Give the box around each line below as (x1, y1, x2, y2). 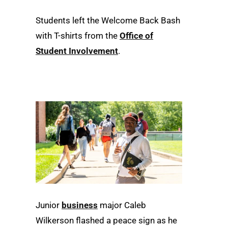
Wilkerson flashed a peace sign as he (36, 215, 177, 226)
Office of (120, 30, 153, 41)
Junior (36, 200, 62, 211)
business (62, 200, 98, 211)
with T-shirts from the (36, 30, 120, 41)
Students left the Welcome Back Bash (36, 15, 180, 25)
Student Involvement (36, 45, 118, 56)
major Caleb (98, 200, 146, 211)
